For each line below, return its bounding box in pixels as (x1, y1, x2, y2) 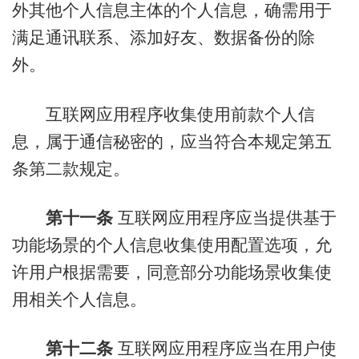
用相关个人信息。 (11, 289, 147, 309)
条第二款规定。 (11, 159, 130, 178)
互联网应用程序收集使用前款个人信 (11, 104, 315, 123)
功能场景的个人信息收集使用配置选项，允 (11, 235, 332, 254)
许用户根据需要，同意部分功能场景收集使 (11, 262, 332, 281)
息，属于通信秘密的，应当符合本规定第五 (11, 131, 332, 151)
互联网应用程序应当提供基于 (112, 208, 337, 227)
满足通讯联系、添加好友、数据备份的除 (11, 28, 315, 47)
